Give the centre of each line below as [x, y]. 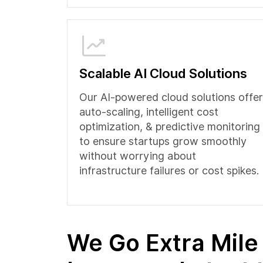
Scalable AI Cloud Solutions [163, 73]
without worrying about [138, 156]
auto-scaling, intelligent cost [149, 112]
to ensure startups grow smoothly [163, 141]
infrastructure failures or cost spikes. [169, 171]
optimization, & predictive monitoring [170, 127]
